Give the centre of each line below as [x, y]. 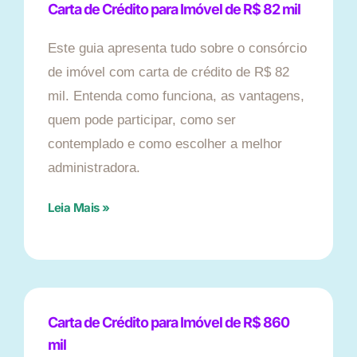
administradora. [94, 168]
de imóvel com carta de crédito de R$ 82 [169, 73]
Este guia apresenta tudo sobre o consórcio [177, 49]
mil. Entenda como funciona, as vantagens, [176, 96]
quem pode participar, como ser [142, 120]
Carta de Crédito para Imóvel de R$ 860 [169, 323]
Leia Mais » [79, 208]
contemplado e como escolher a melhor [165, 144]
